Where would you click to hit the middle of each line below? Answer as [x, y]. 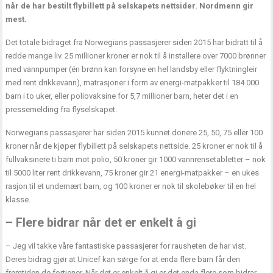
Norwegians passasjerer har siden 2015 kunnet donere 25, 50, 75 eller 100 [134, 133]
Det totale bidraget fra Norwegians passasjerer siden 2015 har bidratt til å [134, 43]
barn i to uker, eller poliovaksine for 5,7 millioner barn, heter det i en [122, 96]
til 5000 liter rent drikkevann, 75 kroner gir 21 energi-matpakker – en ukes [133, 173]
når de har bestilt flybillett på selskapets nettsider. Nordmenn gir [130, 6]
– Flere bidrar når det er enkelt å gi [101, 223]
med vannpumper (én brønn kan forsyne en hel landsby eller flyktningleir [132, 69]
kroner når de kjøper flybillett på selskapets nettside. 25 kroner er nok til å [134, 146]
